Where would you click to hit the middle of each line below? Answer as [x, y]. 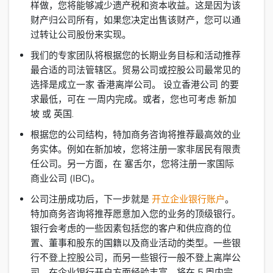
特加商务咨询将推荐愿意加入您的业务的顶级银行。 [136, 214]
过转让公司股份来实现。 [83, 35]
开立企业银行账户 [188, 199]
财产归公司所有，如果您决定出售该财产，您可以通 [136, 20]
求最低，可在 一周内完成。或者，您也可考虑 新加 [133, 99]
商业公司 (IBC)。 [69, 179]
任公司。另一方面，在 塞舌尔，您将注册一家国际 [132, 164]
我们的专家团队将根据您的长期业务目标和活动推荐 [136, 55]
